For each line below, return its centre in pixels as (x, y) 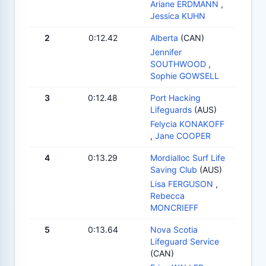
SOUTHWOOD (178, 64)
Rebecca (167, 195)
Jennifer (166, 52)
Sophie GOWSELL (185, 75)
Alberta (164, 37)
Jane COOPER (183, 135)
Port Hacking (175, 97)
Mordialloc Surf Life (188, 157)
